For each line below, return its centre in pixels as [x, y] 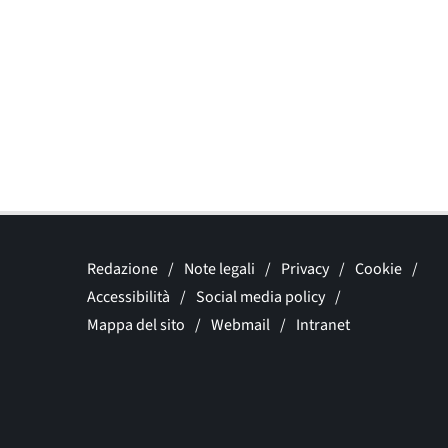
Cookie [378, 268]
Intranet [323, 324]
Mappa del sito [136, 324]
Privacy [305, 268]
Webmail [240, 324]
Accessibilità [128, 296]
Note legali [219, 268]
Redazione [122, 268]
